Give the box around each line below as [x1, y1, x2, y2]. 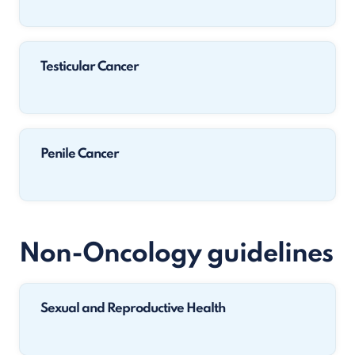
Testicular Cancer [40, 60, 139, 74]
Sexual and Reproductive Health [40, 302, 225, 315]
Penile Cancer [40, 147, 119, 161]
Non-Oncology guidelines [19, 241, 333, 268]
